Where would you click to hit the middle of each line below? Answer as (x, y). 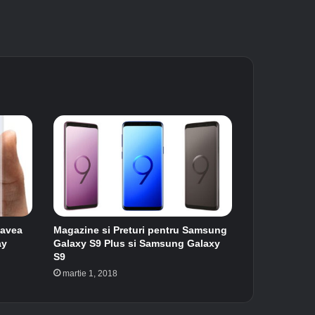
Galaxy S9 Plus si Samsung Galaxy (136, 243)
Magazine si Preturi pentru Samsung (140, 230)
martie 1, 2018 (90, 273)
